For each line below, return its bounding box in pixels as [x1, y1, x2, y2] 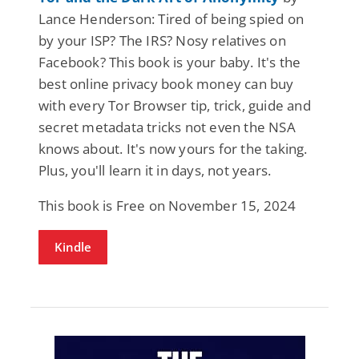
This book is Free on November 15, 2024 [38, 196, 296, 216]
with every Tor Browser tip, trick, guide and [38, 96, 311, 115]
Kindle [54, 239, 91, 256]
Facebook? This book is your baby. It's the [38, 53, 301, 72]
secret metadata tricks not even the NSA [38, 118, 296, 137]
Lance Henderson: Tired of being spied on [38, 10, 305, 29]
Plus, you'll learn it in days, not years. [38, 161, 272, 180]
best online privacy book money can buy [38, 75, 294, 94]
